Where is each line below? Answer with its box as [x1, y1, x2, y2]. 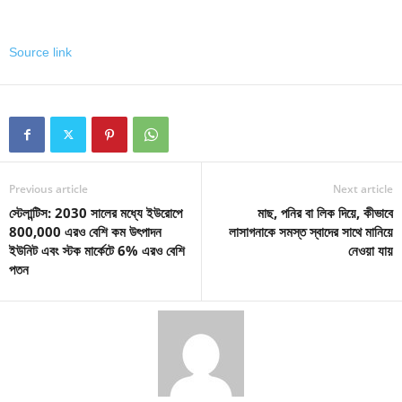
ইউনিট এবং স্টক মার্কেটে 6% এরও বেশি [9, 240, 185, 259]
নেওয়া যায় [348, 240, 393, 259]
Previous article [9, 180, 88, 197]
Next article [333, 180, 393, 197]
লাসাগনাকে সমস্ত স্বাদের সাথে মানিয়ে [229, 222, 393, 240]
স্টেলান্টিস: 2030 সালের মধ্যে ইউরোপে [9, 203, 182, 222]
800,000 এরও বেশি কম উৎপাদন [9, 222, 162, 240]
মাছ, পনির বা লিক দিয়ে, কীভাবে [258, 203, 393, 222]
